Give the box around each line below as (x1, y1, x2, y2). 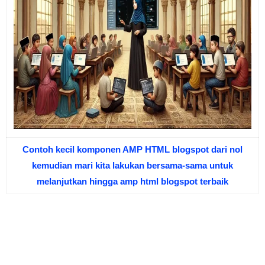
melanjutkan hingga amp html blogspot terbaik (37, 176, 228, 187)
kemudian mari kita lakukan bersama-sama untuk (32, 160, 233, 171)
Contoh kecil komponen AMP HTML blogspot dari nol (22, 144, 243, 155)
